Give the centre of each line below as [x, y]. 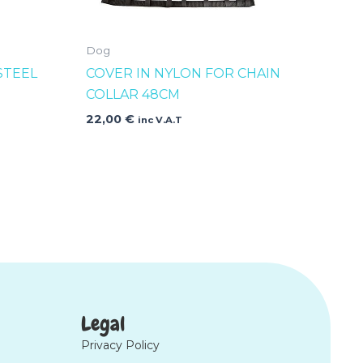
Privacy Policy [120, 345]
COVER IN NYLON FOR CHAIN [184, 73]
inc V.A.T [160, 120]
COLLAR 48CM [133, 94]
